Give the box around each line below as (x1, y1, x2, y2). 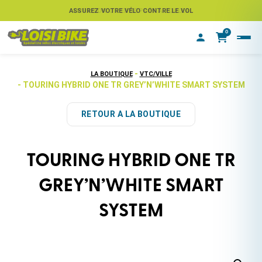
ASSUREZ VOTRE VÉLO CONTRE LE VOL (69, 6, 194, 15)
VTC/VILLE (139, 70, 172, 78)
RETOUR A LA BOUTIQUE (81, 109, 181, 119)
